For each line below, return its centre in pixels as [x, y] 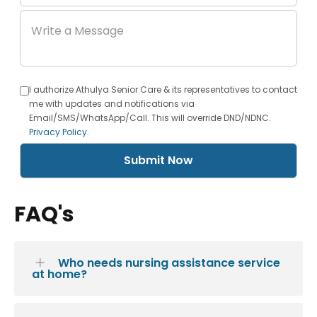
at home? [59, 274]
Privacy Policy [58, 132]
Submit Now [158, 160]
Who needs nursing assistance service [169, 263]
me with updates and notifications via [112, 103]
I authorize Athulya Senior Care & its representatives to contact [163, 89]
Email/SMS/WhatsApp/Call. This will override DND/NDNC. [150, 117]
